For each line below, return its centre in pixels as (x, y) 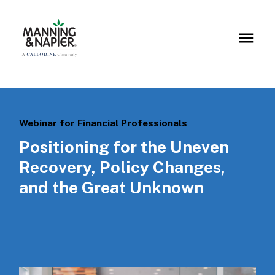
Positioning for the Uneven (124, 147)
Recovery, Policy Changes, (122, 167)
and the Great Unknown (112, 188)
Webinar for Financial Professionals (103, 123)
